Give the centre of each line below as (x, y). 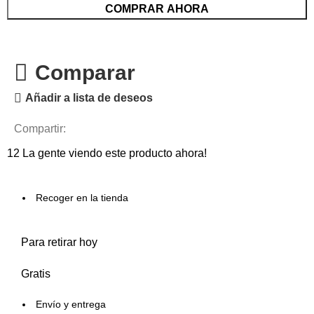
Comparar (85, 73)
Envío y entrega (71, 305)
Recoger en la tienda (82, 198)
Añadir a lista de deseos (89, 98)
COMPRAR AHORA (157, 9)
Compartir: (40, 129)
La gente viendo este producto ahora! (115, 153)
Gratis (36, 274)
